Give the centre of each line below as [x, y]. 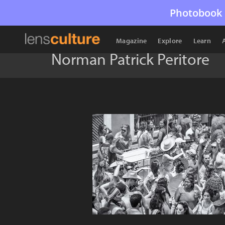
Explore [170, 41]
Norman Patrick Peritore [130, 59]
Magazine [132, 41]
